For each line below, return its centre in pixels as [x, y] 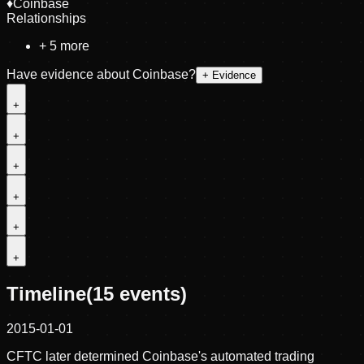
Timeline [46, 293]
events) [150, 293]
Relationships [46, 18]
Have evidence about [68, 74]
